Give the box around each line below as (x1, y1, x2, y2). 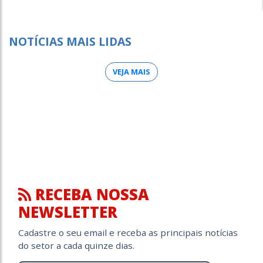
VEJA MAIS (113, 66, 150, 77)
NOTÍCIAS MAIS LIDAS (9, 33, 131, 49)
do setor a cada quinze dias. (18, 239, 134, 251)
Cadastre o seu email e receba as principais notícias (18, 226, 238, 238)
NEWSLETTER (18, 201, 117, 222)
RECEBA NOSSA (31, 184, 149, 205)
